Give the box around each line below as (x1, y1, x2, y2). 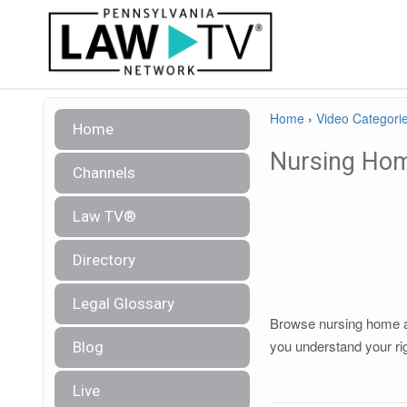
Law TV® (73, 207, 136, 225)
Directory (73, 251, 135, 269)
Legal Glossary (73, 294, 174, 313)
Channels (73, 164, 135, 182)
